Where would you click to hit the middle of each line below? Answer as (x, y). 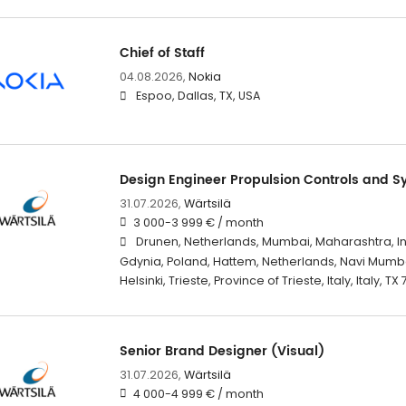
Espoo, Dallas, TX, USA (198, 96)
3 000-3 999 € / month (198, 223)
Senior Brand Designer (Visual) (222, 352)
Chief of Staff (162, 53)
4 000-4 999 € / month (198, 394)
